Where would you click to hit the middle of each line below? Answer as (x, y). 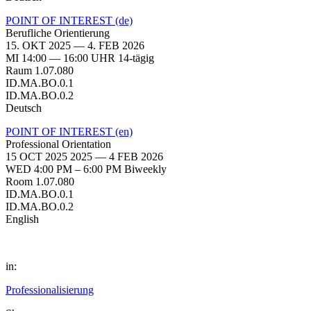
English (22, 219)
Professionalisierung (50, 289)
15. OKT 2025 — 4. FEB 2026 (75, 45)
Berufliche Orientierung (58, 33)
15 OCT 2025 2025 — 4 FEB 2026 (84, 156)
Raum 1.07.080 (40, 70)
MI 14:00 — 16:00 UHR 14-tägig (80, 58)
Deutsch (24, 108)
